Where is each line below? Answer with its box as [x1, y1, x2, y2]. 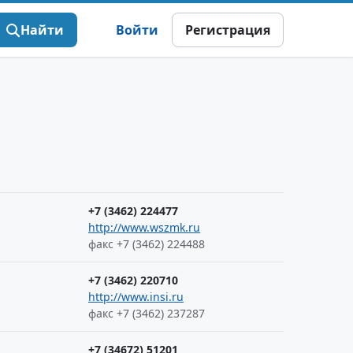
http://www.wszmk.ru [88, 220, 200, 235]
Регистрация [185, 21, 270, 39]
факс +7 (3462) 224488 [88, 236, 205, 251]
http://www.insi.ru [88, 289, 184, 304]
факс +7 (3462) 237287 [88, 306, 205, 321]
